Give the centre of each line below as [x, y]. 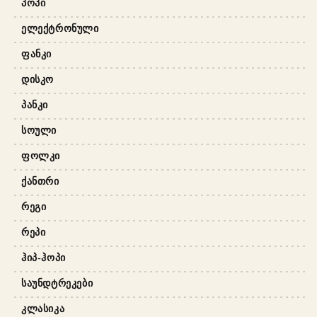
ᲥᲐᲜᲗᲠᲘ [40, 181]
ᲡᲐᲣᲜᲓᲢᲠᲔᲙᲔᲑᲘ [57, 283]
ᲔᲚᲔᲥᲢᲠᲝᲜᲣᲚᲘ [60, 28]
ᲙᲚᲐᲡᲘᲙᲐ [43, 309]
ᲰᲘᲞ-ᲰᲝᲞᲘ [44, 258]
